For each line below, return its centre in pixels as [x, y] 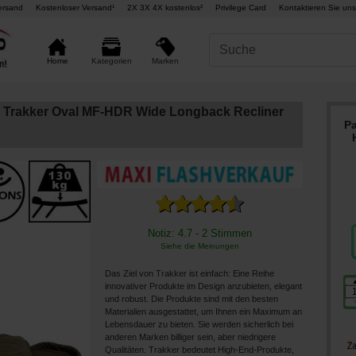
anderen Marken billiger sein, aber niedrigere [190, 337]
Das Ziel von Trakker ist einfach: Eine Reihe [190, 274]
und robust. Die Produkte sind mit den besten [192, 299]
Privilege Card [240, 8]
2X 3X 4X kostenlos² [164, 8]
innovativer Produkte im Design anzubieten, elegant [203, 286]
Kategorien [111, 61]
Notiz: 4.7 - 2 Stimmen [199, 234]
